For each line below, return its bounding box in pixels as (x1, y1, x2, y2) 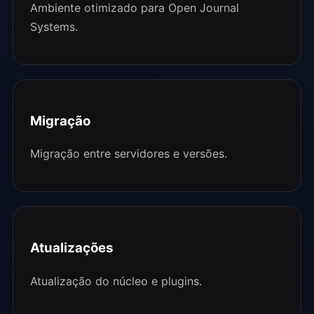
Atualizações (30, 240, 114, 257)
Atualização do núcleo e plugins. (30, 273, 202, 288)
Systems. (30, 19, 78, 34)
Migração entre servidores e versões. (30, 146, 227, 161)
